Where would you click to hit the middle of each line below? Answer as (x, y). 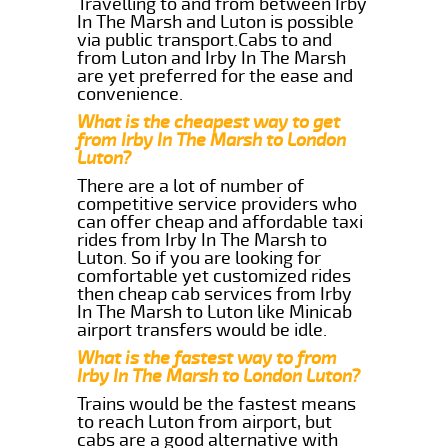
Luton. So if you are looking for (199, 257)
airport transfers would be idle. (202, 329)
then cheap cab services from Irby (215, 293)
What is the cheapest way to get (209, 121)
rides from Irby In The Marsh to (202, 239)
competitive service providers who (217, 203)
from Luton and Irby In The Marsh (212, 57)
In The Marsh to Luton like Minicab (215, 311)
